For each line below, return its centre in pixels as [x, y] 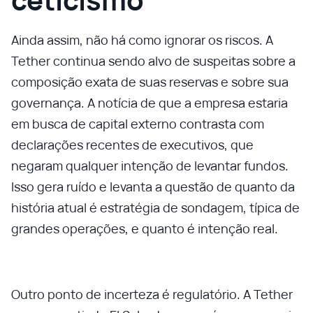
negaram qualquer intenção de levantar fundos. [150, 166]
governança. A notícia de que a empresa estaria [150, 103]
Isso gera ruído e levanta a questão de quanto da [153, 187]
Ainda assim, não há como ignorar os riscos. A [142, 40]
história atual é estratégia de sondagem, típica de [155, 208]
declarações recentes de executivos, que [132, 145]
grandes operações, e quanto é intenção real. [145, 228]
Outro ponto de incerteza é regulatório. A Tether [152, 294]
